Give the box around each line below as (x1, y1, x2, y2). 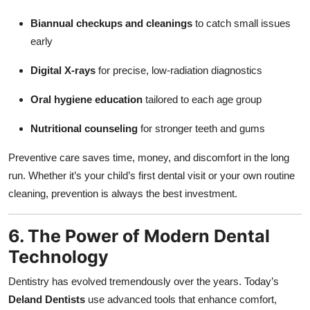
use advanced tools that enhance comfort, (85, 293, 277, 305)
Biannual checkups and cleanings (30, 17, 192, 29)
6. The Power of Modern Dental (8, 225, 270, 246)
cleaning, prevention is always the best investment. (8, 187, 237, 199)
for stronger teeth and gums (138, 122, 265, 134)
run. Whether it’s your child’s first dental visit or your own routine (8, 169, 295, 181)
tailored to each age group (143, 93, 262, 105)
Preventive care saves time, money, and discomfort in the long (8, 151, 289, 163)
